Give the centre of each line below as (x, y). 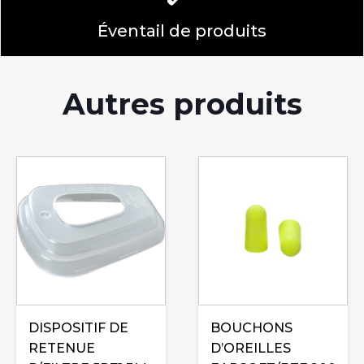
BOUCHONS (251, 328)
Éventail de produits (182, 31)
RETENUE (62, 348)
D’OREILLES (251, 348)
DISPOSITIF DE (78, 328)
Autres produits (182, 104)
